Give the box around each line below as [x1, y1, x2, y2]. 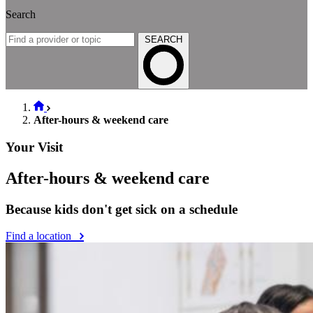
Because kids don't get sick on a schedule [6, 201, 238, 217]
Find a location [6, 230, 74, 242]
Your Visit [6, 139, 63, 154]
